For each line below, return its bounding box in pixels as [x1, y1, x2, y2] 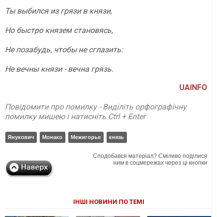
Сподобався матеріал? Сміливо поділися [93, 152, 208, 159]
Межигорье [71, 134, 101, 140]
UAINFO [179, 82, 208, 92]
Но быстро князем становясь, [5, 25, 113, 35]
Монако [42, 134, 62, 140]
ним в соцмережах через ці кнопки [113, 159, 208, 166]
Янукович [8, 134, 34, 140]
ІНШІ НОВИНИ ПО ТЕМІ [73, 198, 144, 205]
